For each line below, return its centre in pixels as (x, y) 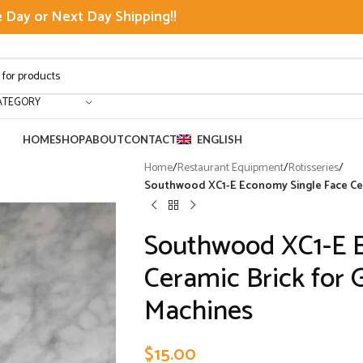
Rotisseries (313, 168)
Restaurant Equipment (230, 168)
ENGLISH (219, 139)
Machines (198, 312)
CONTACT (150, 139)
